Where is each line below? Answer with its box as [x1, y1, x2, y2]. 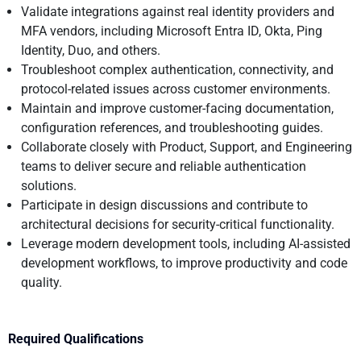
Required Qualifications [8, 330, 147, 346]
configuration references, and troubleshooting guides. [21, 119, 323, 135]
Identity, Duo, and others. [21, 42, 160, 58]
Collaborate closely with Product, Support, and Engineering [21, 139, 352, 155]
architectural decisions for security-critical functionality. [21, 216, 334, 232]
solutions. [21, 177, 77, 193]
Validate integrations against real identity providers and [21, 3, 334, 19]
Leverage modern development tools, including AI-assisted [21, 235, 351, 251]
